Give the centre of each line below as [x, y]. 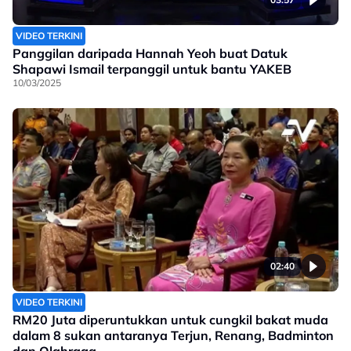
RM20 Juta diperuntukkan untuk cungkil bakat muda [170, 320]
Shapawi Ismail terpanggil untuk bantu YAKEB [152, 69]
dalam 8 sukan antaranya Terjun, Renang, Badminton [173, 336]
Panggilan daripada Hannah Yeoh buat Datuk [150, 54]
